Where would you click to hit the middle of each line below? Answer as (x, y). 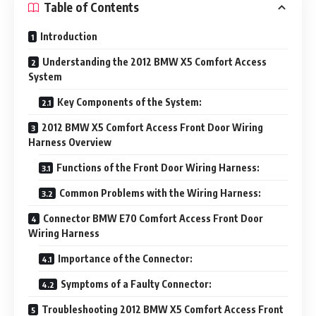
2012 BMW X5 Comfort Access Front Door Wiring (152, 127)
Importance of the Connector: (125, 258)
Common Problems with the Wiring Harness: (160, 193)
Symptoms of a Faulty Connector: (136, 284)
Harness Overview (70, 142)
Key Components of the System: (129, 102)
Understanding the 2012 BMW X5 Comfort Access (154, 61)
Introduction (69, 36)
